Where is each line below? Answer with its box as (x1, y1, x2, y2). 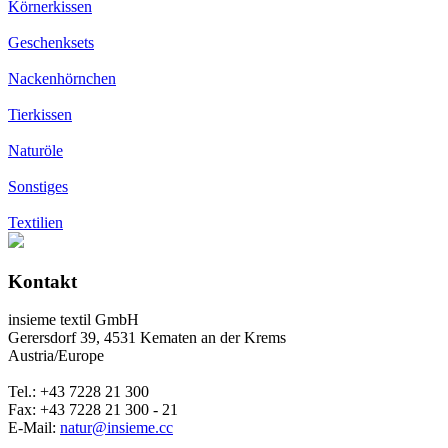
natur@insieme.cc (60, 419, 173, 437)
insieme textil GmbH (8, 311, 139, 329)
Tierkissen (8, 105, 72, 123)
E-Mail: (8, 419, 60, 437)
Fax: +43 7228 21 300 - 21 (8, 401, 178, 419)
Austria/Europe (8, 347, 104, 365)
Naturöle (8, 141, 63, 159)
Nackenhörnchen (8, 69, 116, 87)
